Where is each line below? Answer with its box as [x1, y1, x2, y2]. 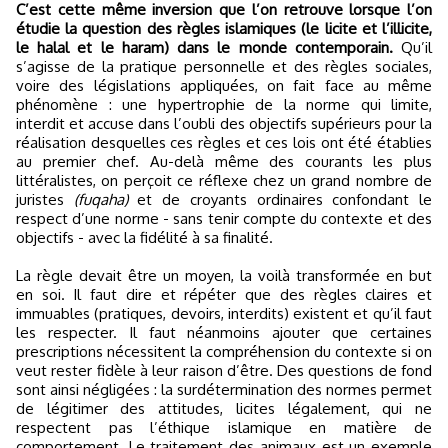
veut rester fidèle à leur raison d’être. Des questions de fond [16, 361, 432, 380]
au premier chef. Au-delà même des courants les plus [16, 152, 432, 171]
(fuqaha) [73, 190, 138, 209]
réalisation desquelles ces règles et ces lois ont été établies [16, 133, 432, 152]
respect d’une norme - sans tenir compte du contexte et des [16, 209, 432, 228]
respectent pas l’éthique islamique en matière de [16, 418, 432, 437]
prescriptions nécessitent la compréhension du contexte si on [16, 342, 432, 361]
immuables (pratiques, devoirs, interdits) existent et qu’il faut [16, 304, 432, 323]
